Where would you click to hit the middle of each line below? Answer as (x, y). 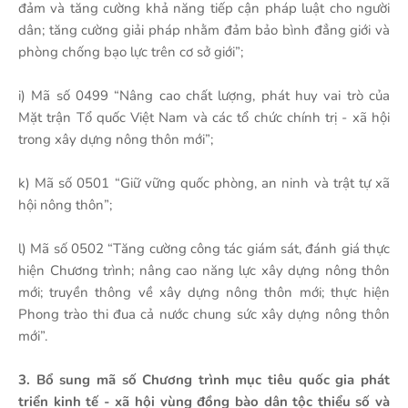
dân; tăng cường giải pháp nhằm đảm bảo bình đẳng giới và (204, 30)
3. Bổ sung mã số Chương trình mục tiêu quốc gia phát (204, 380)
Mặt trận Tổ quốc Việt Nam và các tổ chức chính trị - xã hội (204, 117)
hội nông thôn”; (65, 205)
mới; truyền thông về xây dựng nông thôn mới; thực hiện (204, 292)
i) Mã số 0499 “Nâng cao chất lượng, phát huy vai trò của (204, 96)
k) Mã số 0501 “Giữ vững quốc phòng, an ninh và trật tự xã (204, 183)
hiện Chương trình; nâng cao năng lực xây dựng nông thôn (204, 270)
